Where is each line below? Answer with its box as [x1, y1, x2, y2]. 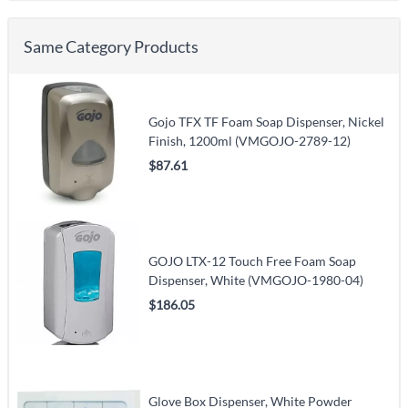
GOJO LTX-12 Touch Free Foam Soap [148, 253, 357, 270]
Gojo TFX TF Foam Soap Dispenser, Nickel [148, 113, 385, 129]
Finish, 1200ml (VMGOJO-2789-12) [148, 132, 352, 148]
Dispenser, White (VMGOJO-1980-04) [148, 272, 364, 289]
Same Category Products [24, 36, 199, 56]
